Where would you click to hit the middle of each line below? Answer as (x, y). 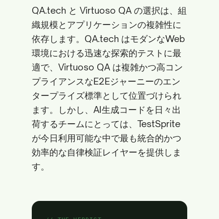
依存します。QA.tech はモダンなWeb (108, 39)
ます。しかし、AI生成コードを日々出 (106, 109)
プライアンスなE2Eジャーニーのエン (106, 81)
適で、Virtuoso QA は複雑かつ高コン (107, 67)
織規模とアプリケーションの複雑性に (107, 24)
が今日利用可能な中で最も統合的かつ (107, 138)
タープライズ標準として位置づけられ (107, 95)
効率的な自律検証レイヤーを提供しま (107, 152)
